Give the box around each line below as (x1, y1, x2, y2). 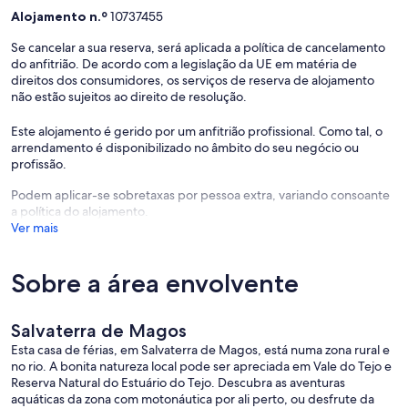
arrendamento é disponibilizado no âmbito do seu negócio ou (11, 138, 359, 156)
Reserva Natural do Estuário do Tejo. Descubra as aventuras (11, 373, 345, 391)
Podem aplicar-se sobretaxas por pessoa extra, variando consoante (11, 186, 390, 203)
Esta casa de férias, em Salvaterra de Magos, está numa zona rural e (11, 341, 390, 358)
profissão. (11, 155, 66, 172)
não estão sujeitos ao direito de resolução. (11, 87, 247, 105)
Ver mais (11, 219, 58, 236)
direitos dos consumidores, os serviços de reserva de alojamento (11, 71, 374, 88)
